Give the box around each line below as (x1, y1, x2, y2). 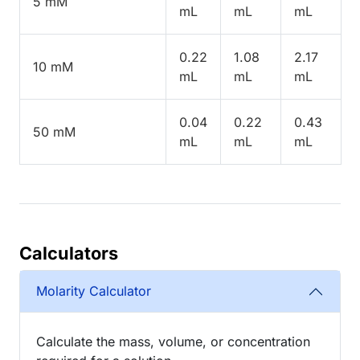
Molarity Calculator (36, 283, 151, 300)
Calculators (19, 242, 118, 264)
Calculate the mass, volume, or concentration (36, 333, 310, 350)
